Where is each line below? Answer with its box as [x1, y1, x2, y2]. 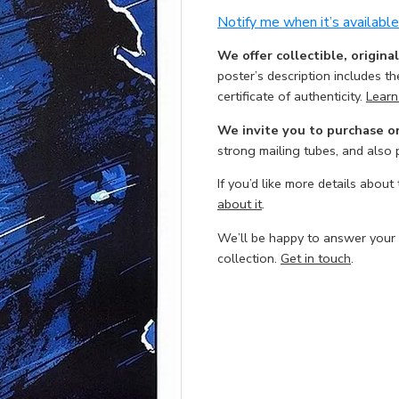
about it [217, 195, 262, 214]
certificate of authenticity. [217, 87, 366, 106]
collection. [217, 248, 281, 267]
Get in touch [281, 248, 351, 267]
